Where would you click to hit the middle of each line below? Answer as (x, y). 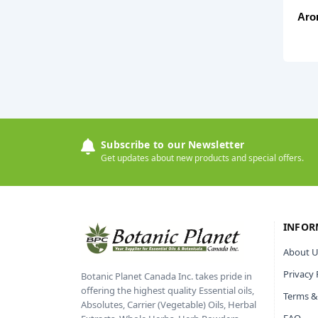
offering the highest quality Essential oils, (168, 290)
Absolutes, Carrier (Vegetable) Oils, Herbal (169, 304)
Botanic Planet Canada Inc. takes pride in (166, 276)
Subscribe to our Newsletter (173, 144)
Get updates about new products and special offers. (202, 158)
